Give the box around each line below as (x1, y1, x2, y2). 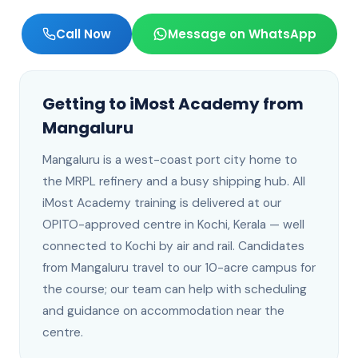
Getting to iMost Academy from (42, 93, 304, 115)
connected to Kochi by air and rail (42, 238, 233, 254)
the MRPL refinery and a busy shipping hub (42, 173, 287, 189)
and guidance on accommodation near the (42, 303, 284, 319)
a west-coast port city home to (115, 152, 297, 168)
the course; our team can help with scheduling (42, 281, 307, 297)
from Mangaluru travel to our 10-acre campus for (42, 260, 316, 276)
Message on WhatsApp (167, 26, 316, 42)
